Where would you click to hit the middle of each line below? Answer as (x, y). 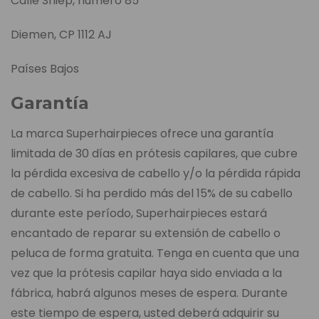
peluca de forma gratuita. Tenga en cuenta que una (155, 253)
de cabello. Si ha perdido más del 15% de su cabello (152, 194)
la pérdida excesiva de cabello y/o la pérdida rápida (156, 174)
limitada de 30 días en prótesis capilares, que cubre (154, 154)
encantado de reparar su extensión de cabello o (146, 234)
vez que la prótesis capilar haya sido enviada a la (146, 273)
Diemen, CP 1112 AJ (61, 35)
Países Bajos (45, 69)
